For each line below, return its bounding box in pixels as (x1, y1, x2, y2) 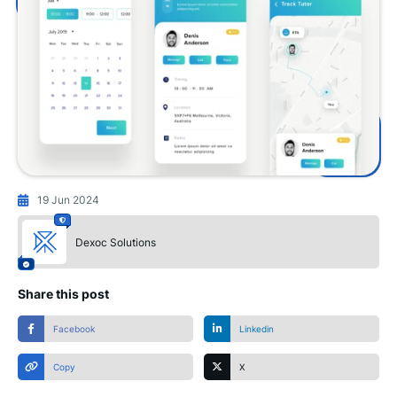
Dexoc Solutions (75, 235, 156, 249)
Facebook (53, 323, 96, 335)
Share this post (18, 286, 109, 301)
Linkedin (239, 323, 275, 335)
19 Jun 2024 (37, 193, 99, 206)
